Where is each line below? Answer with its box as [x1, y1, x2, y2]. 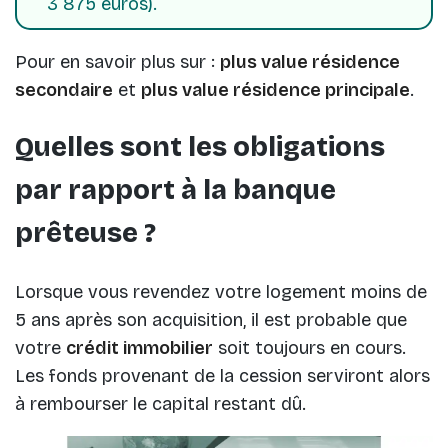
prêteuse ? [15, 217, 156, 250]
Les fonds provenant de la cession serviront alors [15, 364, 430, 387]
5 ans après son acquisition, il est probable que [15, 308, 407, 331]
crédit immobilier [66, 336, 213, 359]
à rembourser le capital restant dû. [15, 392, 306, 415]
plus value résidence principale [141, 78, 410, 101]
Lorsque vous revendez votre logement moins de [15, 280, 427, 303]
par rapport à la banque [15, 174, 336, 207]
